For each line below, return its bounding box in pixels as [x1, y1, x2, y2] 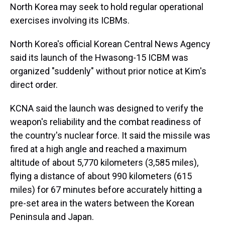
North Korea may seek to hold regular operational [10, 2, 203, 12]
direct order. [10, 79, 58, 90]
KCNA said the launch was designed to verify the [10, 103, 203, 114]
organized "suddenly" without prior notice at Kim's [10, 66, 206, 76]
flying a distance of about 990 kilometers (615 [10, 171, 192, 181]
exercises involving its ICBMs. [10, 15, 130, 26]
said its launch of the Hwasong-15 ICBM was [10, 52, 188, 63]
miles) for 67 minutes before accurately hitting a [10, 184, 202, 195]
